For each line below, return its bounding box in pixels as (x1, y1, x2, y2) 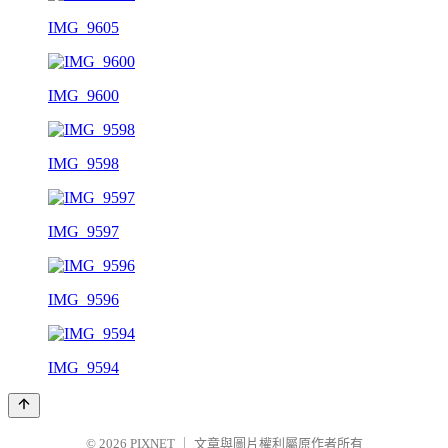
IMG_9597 (48, 222, 119, 240)
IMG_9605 (48, 18, 119, 36)
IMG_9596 (48, 290, 119, 308)
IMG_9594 (48, 358, 119, 376)
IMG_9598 (48, 154, 119, 172)
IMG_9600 (48, 86, 119, 104)
